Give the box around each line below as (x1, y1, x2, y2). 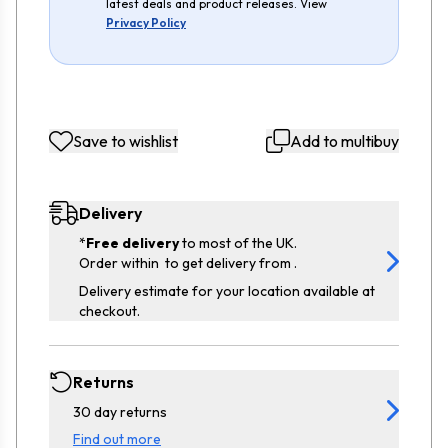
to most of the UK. (179, 233, 297, 252)
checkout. (79, 301, 140, 320)
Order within (79, 253, 162, 272)
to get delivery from (162, 253, 294, 272)
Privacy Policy (106, 14, 186, 30)
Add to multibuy (290, 130, 399, 151)
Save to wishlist (73, 130, 178, 151)
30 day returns (73, 402, 167, 421)
